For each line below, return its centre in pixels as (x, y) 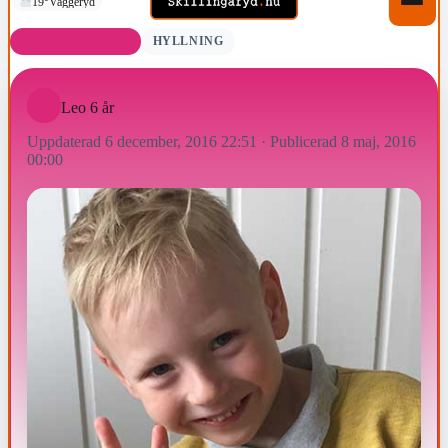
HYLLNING (188, 40)
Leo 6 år (88, 107)
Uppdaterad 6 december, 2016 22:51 (142, 142)
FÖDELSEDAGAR (75, 40)
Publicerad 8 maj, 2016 (343, 142)
